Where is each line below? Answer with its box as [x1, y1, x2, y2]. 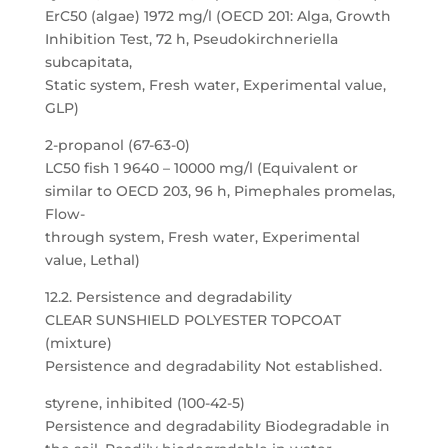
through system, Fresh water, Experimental [44, 228, 360, 246]
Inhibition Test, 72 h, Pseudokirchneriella [44, 30, 338, 48]
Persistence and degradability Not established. [44, 357, 382, 375]
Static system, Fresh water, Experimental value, [44, 76, 386, 94]
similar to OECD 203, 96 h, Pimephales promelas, [44, 182, 395, 200]
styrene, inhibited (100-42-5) [44, 394, 245, 412]
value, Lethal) [44, 251, 140, 269]
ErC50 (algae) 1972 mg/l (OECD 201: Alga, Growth [44, 7, 391, 25]
